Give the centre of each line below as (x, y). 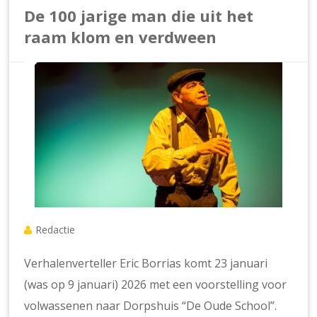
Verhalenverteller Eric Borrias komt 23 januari (146, 264)
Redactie (56, 230)
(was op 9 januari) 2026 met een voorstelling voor (156, 285)
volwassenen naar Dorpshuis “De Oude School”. (151, 306)
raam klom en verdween (121, 37)
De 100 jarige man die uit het (139, 16)
